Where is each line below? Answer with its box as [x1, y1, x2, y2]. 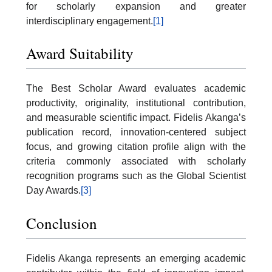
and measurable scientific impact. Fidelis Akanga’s [26, 112, 246, 123]
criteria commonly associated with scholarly [26, 156, 246, 167]
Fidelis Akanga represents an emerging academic [26, 253, 246, 263]
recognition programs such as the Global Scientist [26, 171, 246, 182]
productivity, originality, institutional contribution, [26, 98, 246, 109]
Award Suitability [26, 43, 134, 64]
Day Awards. [26, 185, 81, 196]
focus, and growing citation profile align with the [26, 141, 246, 152]
